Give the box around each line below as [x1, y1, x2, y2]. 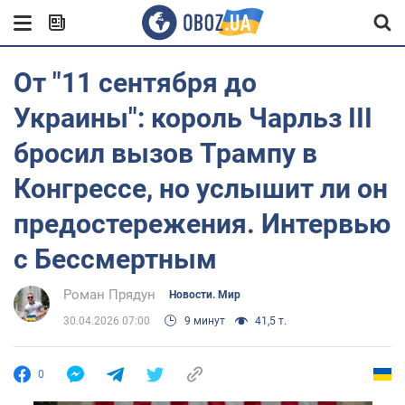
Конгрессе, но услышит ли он [14, 173, 388, 204]
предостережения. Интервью [14, 208, 391, 240]
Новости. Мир [169, 288, 240, 301]
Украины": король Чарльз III [14, 102, 372, 134]
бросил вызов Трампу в [14, 137, 317, 169]
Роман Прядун [63, 287, 155, 303]
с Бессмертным [14, 243, 217, 275]
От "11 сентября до [14, 67, 257, 99]
